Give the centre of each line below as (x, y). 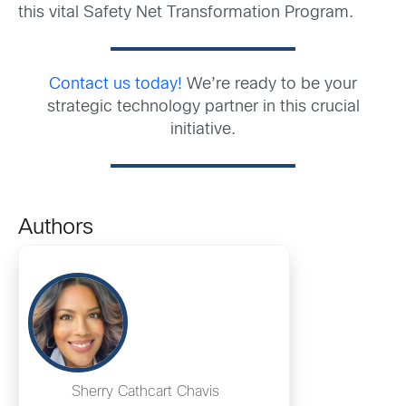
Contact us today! (118, 85)
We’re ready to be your (272, 85)
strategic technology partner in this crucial (203, 108)
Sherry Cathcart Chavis (145, 392)
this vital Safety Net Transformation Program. (186, 14)
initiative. (203, 130)
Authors (56, 229)
